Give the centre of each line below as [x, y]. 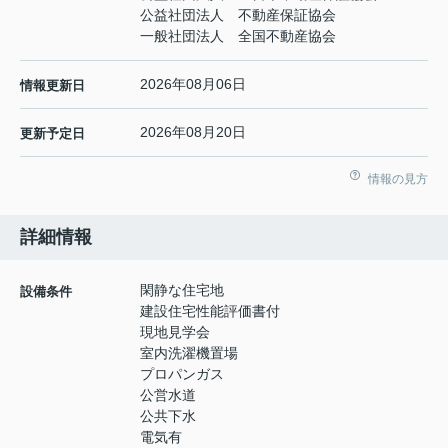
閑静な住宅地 [182, 290]
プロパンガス [182, 374]
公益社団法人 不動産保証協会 [238, 15]
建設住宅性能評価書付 [210, 311]
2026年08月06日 [193, 84]
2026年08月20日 [193, 132]
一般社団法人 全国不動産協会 [238, 36]
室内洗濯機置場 [189, 353]
